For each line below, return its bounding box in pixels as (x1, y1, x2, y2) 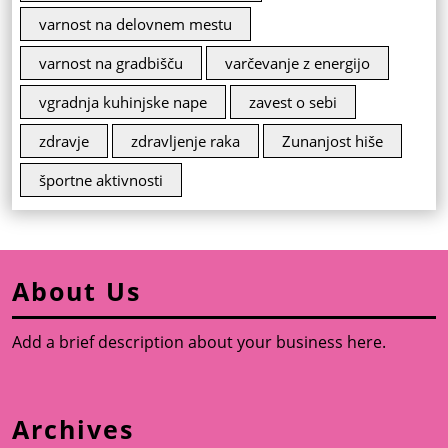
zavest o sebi (249, 92, 337, 113)
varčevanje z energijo (225, 53, 370, 74)
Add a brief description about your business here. (12, 331, 386, 354)
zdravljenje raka (131, 131, 240, 152)
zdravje (39, 131, 89, 152)
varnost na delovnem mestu (39, 14, 232, 35)
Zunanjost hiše (282, 131, 383, 152)
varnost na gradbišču (39, 53, 183, 74)
